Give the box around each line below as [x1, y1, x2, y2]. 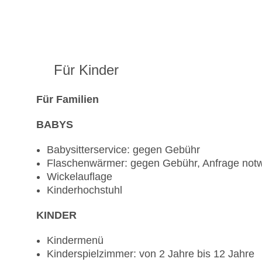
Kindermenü [47, 235, 104, 247]
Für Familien [36, 94, 99, 106]
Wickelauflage [47, 171, 112, 183]
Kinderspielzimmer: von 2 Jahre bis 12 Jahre [47, 248, 254, 260]
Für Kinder [54, 62, 119, 78]
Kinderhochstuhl [47, 184, 122, 196]
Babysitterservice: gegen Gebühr [47, 144, 200, 156]
